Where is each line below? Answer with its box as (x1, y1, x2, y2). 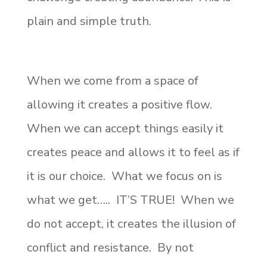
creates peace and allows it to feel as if (26, 144, 240, 160)
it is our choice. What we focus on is (26, 167, 222, 184)
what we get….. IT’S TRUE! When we (26, 191, 234, 208)
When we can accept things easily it (26, 120, 223, 136)
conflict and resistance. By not (26, 239, 194, 256)
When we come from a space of (26, 72, 198, 89)
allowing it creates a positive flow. (26, 96, 215, 113)
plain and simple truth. (26, 13, 151, 29)
